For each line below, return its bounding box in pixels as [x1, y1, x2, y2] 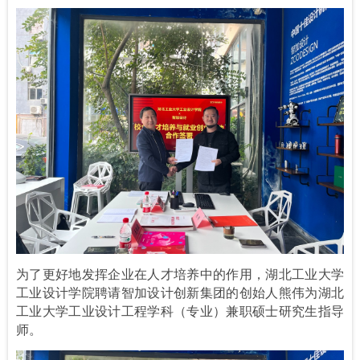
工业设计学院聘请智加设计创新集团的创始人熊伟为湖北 [16, 283, 344, 301]
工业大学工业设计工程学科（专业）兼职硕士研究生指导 [16, 301, 344, 319]
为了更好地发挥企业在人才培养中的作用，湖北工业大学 [16, 264, 344, 282]
